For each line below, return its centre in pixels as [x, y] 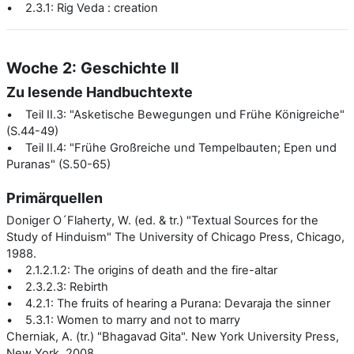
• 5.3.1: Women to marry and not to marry [123, 320]
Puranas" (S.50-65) [58, 164]
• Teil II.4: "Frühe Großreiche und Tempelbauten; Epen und [171, 147]
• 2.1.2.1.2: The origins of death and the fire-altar [142, 270]
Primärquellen [55, 198]
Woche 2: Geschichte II [92, 68]
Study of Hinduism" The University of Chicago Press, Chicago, [175, 237]
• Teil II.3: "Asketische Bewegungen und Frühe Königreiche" [175, 114]
